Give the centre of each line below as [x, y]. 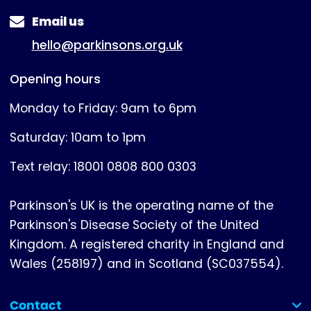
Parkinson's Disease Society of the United [134, 225]
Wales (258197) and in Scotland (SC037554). [146, 264]
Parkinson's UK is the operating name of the [142, 206]
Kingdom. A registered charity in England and [147, 245]
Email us [58, 21]
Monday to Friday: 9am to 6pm [103, 109]
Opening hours [55, 79]
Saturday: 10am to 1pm [78, 138]
